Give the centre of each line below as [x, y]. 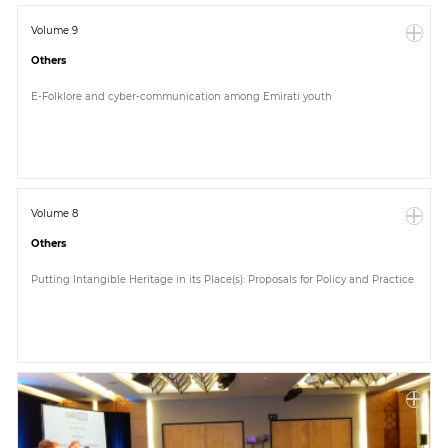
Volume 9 [55, 29]
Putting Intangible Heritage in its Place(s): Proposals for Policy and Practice [223, 278]
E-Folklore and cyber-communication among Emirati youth [182, 95]
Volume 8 [55, 213]
